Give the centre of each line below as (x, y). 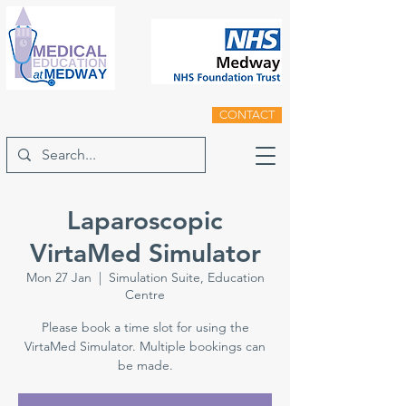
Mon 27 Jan (58, 277)
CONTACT (247, 115)
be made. (145, 365)
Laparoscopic (145, 220)
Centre (145, 295)
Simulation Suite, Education (186, 277)
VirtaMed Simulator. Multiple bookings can (145, 346)
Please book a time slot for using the (145, 327)
